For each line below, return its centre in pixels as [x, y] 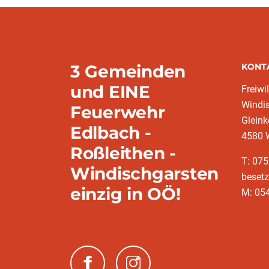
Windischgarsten [145, 174]
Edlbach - [111, 133]
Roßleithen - [123, 153]
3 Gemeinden [128, 71]
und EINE [110, 92]
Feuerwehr [118, 112]
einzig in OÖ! [125, 194]
